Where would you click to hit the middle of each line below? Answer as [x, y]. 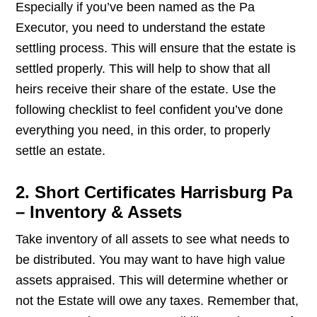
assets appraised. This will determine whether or [152, 281]
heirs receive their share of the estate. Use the [146, 90]
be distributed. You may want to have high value [151, 260]
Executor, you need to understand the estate [141, 28]
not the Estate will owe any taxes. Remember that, [157, 301]
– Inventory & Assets [99, 212]
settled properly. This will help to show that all [143, 69]
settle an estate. [61, 151]
